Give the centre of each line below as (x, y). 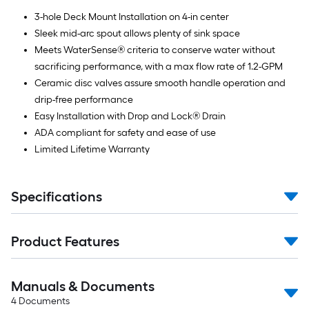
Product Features (65, 241)
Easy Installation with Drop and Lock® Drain (130, 116)
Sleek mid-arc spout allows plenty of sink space (137, 33)
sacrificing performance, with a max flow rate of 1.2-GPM (159, 67)
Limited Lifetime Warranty (92, 149)
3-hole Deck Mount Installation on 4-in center (132, 17)
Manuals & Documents (83, 286)
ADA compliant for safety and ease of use (125, 133)
